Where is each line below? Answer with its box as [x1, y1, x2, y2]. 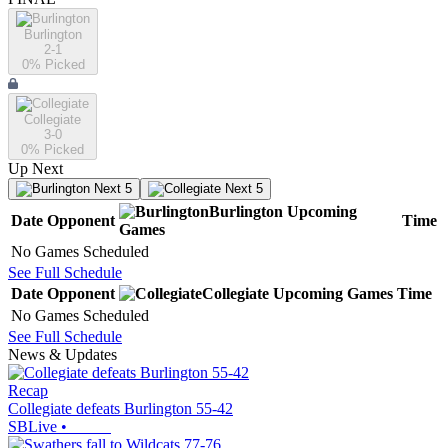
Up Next [8, 160, 63, 178]
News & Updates [8, 346, 117, 364]
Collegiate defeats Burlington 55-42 [8, 400, 233, 418]
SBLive [8, 418, 57, 436]
